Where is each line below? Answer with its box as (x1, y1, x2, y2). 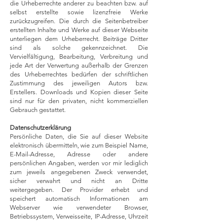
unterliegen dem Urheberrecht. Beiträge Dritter (10, 35, 148, 42)
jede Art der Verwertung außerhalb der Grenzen (10, 62, 148, 69)
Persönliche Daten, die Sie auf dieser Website (10, 133, 148, 140)
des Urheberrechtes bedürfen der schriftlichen (10, 71, 148, 78)
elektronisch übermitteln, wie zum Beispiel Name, (10, 142, 148, 149)
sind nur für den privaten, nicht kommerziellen (10, 97, 148, 105)
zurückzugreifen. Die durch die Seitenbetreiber (10, 17, 148, 25)
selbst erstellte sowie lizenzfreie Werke (10, 8, 148, 16)
